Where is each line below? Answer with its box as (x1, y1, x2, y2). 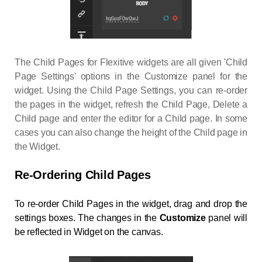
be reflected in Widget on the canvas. (15, 227, 163, 237)
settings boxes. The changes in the (15, 213, 160, 223)
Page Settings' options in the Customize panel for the (15, 71, 247, 82)
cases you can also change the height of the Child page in (15, 127, 247, 138)
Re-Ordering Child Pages (15, 168, 151, 182)
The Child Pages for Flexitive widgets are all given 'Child (15, 57, 247, 68)
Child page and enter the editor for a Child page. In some (15, 113, 247, 124)
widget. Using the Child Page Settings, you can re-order (15, 85, 247, 96)
